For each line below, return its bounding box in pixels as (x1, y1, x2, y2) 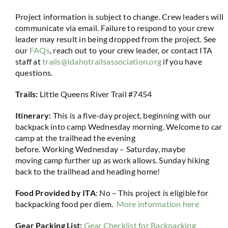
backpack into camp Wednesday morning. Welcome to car (15, 122, 222, 131)
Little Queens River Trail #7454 (39, 89, 152, 99)
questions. (15, 68, 53, 77)
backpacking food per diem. (15, 199, 117, 209)
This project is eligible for (118, 188, 209, 197)
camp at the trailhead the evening (15, 133, 135, 142)
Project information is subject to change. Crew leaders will (15, 12, 224, 21)
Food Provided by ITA (15, 188, 96, 197)
